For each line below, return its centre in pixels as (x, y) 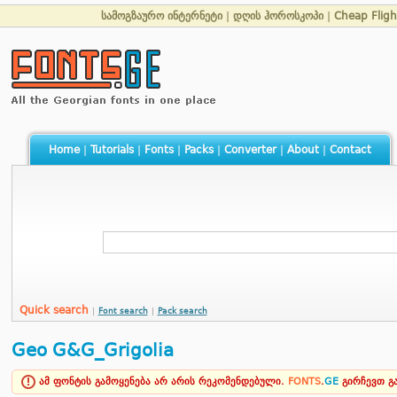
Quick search (55, 310)
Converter (250, 150)
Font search (123, 311)
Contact (350, 150)
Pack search (182, 311)
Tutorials (112, 150)
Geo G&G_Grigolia (92, 350)
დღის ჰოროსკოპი (278, 16)
